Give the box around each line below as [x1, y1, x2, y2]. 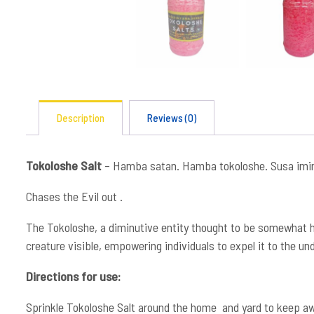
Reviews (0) [147, 111, 196, 124]
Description [57, 111, 104, 124]
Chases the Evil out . [26, 189, 123, 204]
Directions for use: [26, 268, 121, 284]
